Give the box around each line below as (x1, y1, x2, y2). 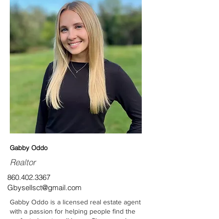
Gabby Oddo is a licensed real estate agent (10, 198, 141, 206)
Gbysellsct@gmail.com (7, 183, 82, 192)
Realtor (10, 157, 36, 167)
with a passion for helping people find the (10, 207, 135, 215)
